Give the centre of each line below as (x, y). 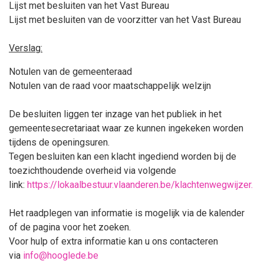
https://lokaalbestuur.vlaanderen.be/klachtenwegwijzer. (140, 185)
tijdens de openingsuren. (59, 142)
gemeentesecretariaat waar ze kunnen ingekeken (111, 128)
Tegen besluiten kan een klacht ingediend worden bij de (123, 156)
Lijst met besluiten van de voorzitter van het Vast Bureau (125, 20)
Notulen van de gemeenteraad (70, 72)
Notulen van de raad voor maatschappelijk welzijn (110, 86)
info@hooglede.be (61, 255)
